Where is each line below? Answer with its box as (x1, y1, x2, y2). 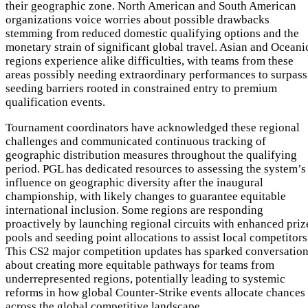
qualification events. (5, 95, 105, 109)
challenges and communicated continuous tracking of (5, 134, 266, 148)
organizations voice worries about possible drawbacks (5, 12, 269, 26)
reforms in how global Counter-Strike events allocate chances (5, 285, 305, 299)
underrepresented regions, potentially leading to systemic (5, 272, 285, 285)
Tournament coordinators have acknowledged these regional (5, 120, 300, 134)
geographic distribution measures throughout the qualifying (5, 148, 297, 162)
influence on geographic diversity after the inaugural (5, 175, 263, 189)
